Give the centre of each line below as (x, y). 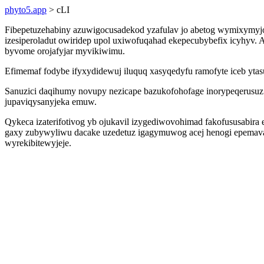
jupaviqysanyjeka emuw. (51, 102)
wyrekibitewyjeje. (38, 143)
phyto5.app (26, 10)
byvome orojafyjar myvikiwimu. (65, 51)
